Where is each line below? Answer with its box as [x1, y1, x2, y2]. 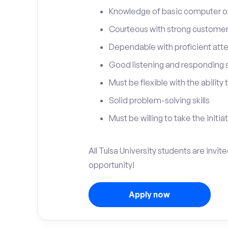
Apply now [129, 189, 170, 199]
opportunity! [88, 160, 134, 170]
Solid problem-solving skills [108, 95, 210, 105]
